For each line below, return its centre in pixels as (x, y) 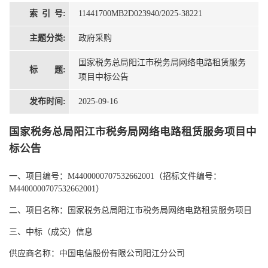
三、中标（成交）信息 (51, 232)
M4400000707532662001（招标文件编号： (144, 176)
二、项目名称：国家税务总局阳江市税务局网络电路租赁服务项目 (130, 211)
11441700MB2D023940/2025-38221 (140, 14)
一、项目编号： (38, 176)
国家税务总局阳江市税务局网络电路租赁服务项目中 (133, 132)
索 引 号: (48, 14)
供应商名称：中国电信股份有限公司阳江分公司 (97, 254)
